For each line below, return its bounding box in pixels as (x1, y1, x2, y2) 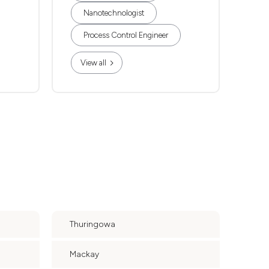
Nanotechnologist (83, 8, 144, 17)
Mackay (70, 249, 99, 259)
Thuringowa (70, 219, 115, 229)
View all (80, 58, 106, 67)
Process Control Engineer (83, 31, 168, 40)
